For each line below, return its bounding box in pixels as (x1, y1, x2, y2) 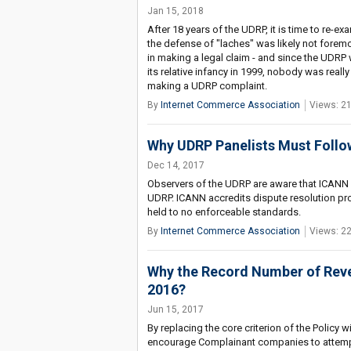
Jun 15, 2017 (147, 304, 204, 315)
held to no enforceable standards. (147, 206, 301, 218)
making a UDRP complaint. (147, 80, 267, 92)
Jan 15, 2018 (147, 5, 204, 16)
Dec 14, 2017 (147, 160, 204, 171)
